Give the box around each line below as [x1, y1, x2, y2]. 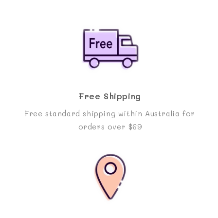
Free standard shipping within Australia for [25, 108, 195, 118]
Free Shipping [79, 90, 141, 101]
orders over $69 [78, 121, 142, 131]
